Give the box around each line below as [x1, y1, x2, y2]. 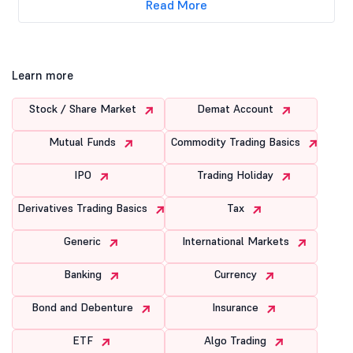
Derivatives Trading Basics [17, 200, 151, 215]
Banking [63, 266, 105, 281]
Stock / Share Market [28, 101, 139, 116]
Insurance [212, 299, 262, 314]
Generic [64, 233, 105, 248]
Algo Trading [204, 333, 270, 347]
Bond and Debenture [32, 299, 137, 314]
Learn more [12, 67, 73, 83]
